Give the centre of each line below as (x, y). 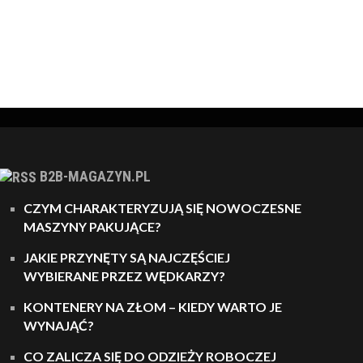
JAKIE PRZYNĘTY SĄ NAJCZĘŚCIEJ (126, 258)
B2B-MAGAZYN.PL (95, 176)
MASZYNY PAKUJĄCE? (92, 227)
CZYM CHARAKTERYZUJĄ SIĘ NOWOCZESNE (162, 208)
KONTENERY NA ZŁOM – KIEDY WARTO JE (152, 307)
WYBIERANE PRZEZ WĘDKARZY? (125, 276)
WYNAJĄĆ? (58, 326)
